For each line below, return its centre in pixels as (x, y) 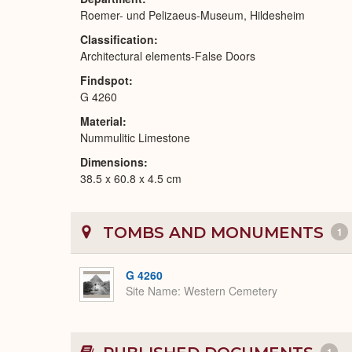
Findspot (104, 80)
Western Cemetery (231, 291)
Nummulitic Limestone (135, 137)
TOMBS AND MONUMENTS (213, 233)
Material (101, 121)
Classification (117, 39)
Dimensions (112, 162)
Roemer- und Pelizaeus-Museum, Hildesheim (192, 15)
